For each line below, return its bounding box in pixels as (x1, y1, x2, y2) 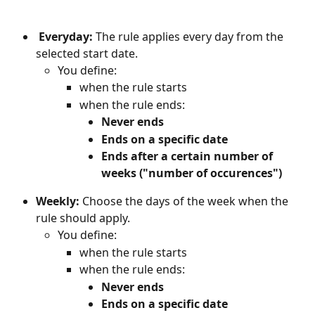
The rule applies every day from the (96, 28, 286, 44)
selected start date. (36, 45, 138, 61)
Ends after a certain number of (101, 148, 276, 165)
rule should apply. (36, 210, 130, 226)
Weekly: (36, 193, 82, 210)
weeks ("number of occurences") (101, 165, 282, 181)
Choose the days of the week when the (82, 193, 291, 210)
